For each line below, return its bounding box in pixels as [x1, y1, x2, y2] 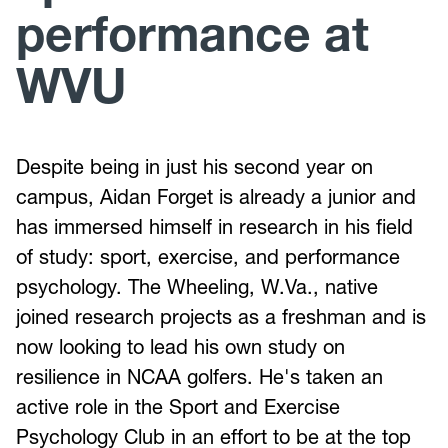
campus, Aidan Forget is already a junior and [16, 185, 416, 210]
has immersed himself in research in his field [16, 215, 413, 240]
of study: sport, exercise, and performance [16, 245, 400, 270]
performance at [16, 4, 369, 64]
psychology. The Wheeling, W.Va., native [16, 275, 378, 300]
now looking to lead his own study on [16, 335, 345, 360]
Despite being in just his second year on [16, 155, 373, 180]
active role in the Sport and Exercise [16, 395, 340, 420]
